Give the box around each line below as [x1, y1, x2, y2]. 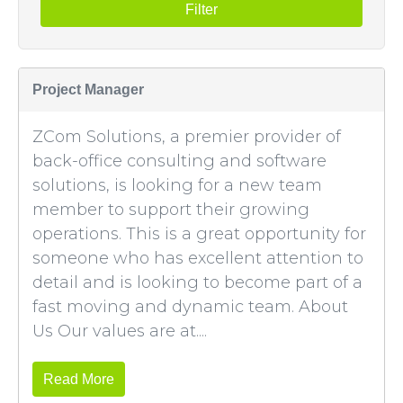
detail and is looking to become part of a [32, 273, 363, 292]
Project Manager [32, 82, 144, 97]
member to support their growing [32, 200, 309, 219]
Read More [43, 372, 114, 387]
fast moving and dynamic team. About [32, 297, 348, 317]
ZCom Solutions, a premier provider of [32, 127, 341, 147]
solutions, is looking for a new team [32, 175, 322, 195]
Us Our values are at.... [32, 321, 207, 341]
